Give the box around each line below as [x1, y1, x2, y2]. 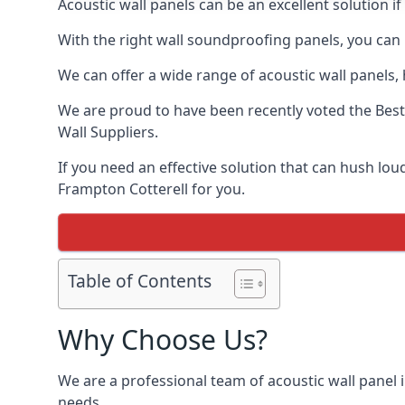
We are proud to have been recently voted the [58, 100, 375, 120]
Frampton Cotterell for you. [58, 179, 245, 199]
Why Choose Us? [58, 321, 268, 358]
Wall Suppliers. [58, 122, 158, 142]
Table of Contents [68, 268, 212, 294]
